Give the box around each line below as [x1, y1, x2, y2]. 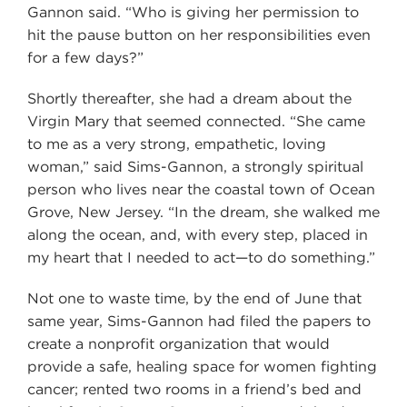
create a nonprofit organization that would [27, 334, 330, 352]
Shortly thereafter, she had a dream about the [27, 89, 352, 107]
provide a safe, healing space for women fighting [27, 357, 377, 375]
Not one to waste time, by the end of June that [27, 289, 362, 307]
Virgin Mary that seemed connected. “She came [27, 112, 365, 130]
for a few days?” [27, 48, 144, 66]
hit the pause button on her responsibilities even [27, 25, 371, 44]
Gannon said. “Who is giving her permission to [27, 3, 359, 21]
